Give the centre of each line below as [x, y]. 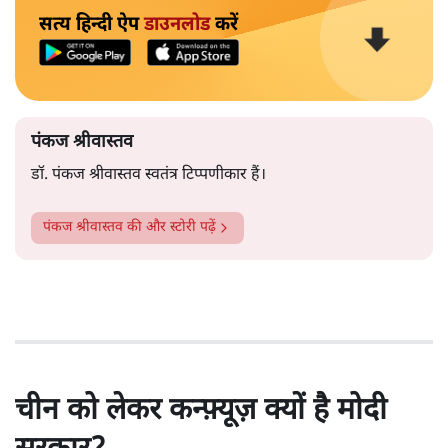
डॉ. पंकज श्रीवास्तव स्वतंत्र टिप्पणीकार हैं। [148, 176]
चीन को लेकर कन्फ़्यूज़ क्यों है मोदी [201, 412]
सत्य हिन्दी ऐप [91, 25]
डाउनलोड [177, 25]
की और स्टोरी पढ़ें [169, 228]
